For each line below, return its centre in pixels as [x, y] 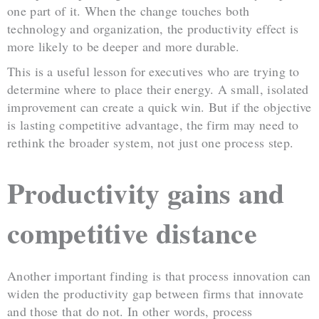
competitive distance [132, 233]
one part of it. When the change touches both [129, 11]
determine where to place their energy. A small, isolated [158, 89]
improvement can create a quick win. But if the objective [159, 107]
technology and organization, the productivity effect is [153, 29]
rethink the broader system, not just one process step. [151, 143]
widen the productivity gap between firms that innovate [156, 294]
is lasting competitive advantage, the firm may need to [153, 125]
